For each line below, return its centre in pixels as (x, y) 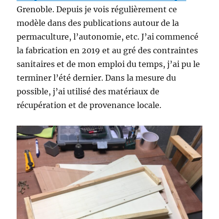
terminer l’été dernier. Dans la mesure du (97, 77)
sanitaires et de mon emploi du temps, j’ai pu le (109, 64)
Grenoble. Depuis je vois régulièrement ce (97, 9)
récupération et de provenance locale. (89, 105)
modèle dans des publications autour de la (98, 23)
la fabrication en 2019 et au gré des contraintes (108, 50)
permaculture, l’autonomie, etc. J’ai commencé (108, 36)
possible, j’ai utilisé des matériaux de (88, 91)
